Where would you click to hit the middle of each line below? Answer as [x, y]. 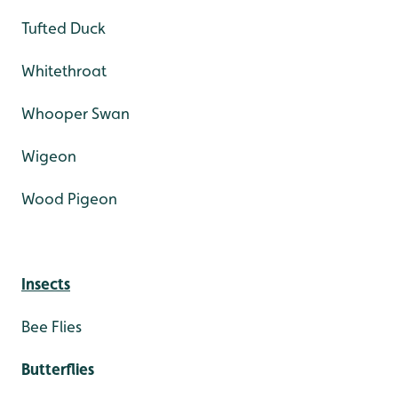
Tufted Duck [64, 28]
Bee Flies [52, 327]
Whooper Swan [76, 114]
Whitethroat [64, 71]
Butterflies [58, 370]
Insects [46, 284]
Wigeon [49, 156]
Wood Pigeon [69, 199]
